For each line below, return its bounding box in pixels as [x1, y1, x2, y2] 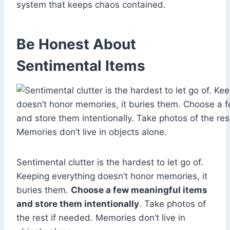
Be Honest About [16, 35, 136, 53]
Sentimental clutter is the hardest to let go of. [16, 157, 203, 168]
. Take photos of [139, 199, 206, 209]
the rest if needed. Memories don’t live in [16, 213, 185, 223]
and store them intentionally [16, 199, 139, 209]
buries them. [16, 185, 71, 196]
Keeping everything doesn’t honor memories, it [16, 171, 207, 182]
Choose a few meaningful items [71, 185, 207, 196]
